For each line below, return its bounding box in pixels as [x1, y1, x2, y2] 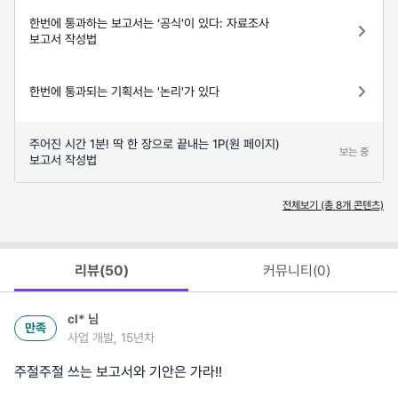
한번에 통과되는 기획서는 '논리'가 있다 [29, 84, 219, 99]
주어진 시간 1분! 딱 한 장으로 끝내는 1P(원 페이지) [29, 136, 280, 151]
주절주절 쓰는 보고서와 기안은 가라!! [14, 362, 222, 380]
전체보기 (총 [283, 198, 336, 211]
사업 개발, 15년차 [68, 330, 155, 345]
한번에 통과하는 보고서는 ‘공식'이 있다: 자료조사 [29, 15, 269, 30]
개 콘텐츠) [342, 198, 384, 211]
